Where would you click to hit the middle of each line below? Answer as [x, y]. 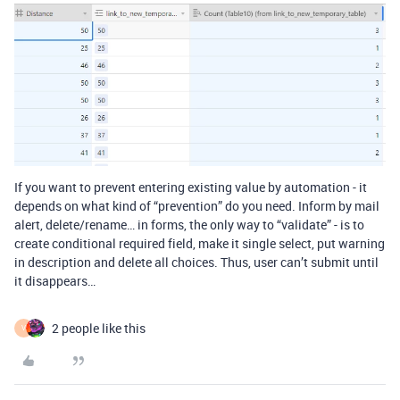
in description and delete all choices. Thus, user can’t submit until [196, 262]
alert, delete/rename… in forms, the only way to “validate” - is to [189, 224]
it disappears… [55, 280]
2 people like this [99, 328]
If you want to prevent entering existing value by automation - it [191, 187]
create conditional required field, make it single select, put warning [200, 243]
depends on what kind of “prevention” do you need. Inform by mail [197, 205]
